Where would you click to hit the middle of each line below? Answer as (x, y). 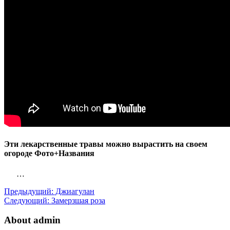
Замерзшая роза (77, 200)
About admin (32, 220)
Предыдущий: (29, 191)
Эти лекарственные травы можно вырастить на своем (106, 144)
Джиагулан (74, 191)
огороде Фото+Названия (49, 154)
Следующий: (27, 200)
